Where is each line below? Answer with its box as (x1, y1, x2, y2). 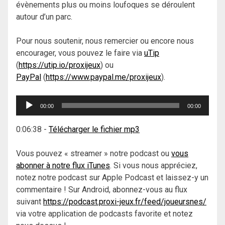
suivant (16, 196, 43, 206)
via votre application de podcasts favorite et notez (16, 208, 193, 218)
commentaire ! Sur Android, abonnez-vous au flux (16, 184, 187, 194)
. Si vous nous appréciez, (110, 160, 197, 170)
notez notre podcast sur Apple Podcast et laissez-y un (16, 172, 208, 182)
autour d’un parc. (16, 12, 72, 22)
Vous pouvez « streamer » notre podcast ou (16, 148, 171, 158)
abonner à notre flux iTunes (16, 160, 110, 170)
